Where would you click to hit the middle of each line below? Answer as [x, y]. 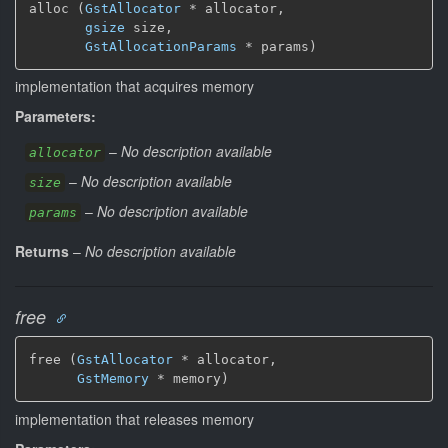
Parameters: [55, 116]
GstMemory [113, 378]
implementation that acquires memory [134, 86]
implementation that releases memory [134, 418]
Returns [42, 251]
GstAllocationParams [161, 46]
